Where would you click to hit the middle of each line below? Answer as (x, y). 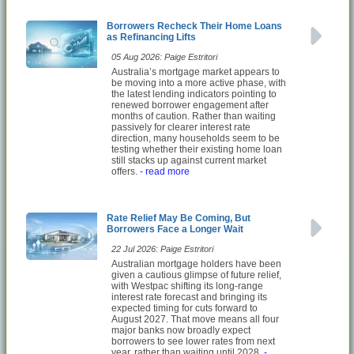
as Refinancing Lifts (151, 37)
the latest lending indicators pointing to (194, 94)
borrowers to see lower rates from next (193, 341)
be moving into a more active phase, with (199, 83)
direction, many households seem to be (196, 138)
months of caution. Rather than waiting (194, 116)
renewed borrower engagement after (190, 105)
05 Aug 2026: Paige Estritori (164, 56)
